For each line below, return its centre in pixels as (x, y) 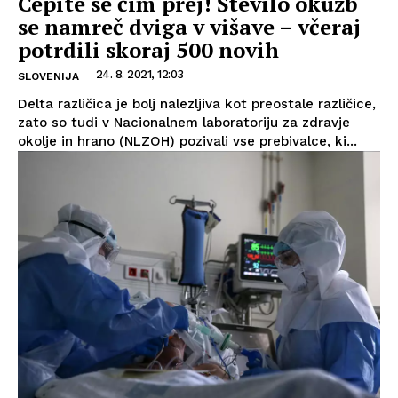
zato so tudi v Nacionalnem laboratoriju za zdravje (184, 122)
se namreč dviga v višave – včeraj (189, 26)
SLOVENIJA (48, 76)
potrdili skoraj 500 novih (148, 49)
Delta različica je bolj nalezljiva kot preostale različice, (197, 103)
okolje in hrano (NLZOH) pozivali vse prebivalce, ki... (187, 141)
